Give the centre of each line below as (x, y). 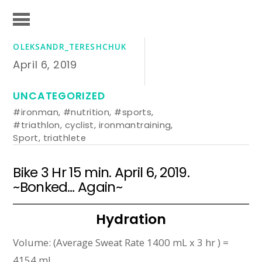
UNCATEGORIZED (59, 96)
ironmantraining (135, 125)
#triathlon (37, 125)
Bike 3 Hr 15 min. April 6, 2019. (101, 172)
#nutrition (86, 112)
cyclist (79, 125)
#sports (133, 112)
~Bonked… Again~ (68, 187)
